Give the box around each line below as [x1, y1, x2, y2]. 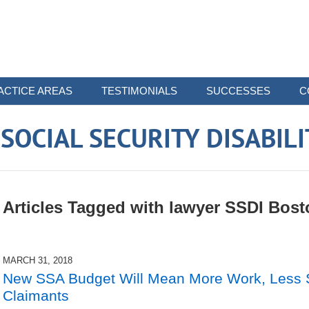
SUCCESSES [206, 85, 270, 97]
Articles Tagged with [3, 198, 164, 217]
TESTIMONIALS [101, 85, 177, 97]
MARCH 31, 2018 [3, 255, 72, 266]
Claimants [3, 287, 69, 303]
